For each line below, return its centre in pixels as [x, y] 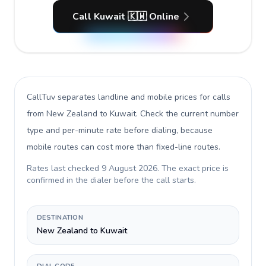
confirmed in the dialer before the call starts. [111, 180]
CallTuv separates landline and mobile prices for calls [129, 97]
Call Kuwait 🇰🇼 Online [126, 17]
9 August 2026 [129, 168]
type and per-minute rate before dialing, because [120, 130]
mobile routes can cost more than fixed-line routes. [123, 147]
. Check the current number [187, 114]
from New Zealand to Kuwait [81, 114]
